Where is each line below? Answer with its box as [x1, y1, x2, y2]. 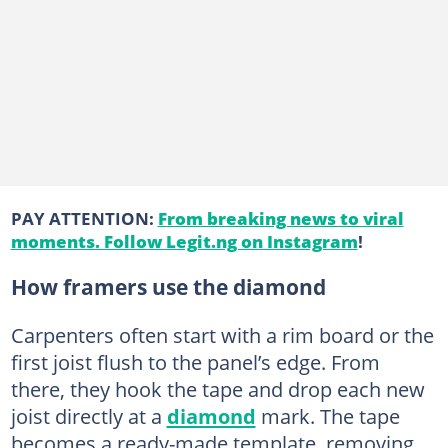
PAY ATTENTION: [10, 205, 158, 230]
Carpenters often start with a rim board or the [10, 320, 434, 349]
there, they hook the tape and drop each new [10, 374, 425, 403]
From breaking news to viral [157, 205, 404, 230]
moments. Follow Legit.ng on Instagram [10, 228, 358, 253]
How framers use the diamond [10, 272, 326, 301]
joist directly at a [10, 401, 167, 430]
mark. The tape [255, 401, 400, 430]
